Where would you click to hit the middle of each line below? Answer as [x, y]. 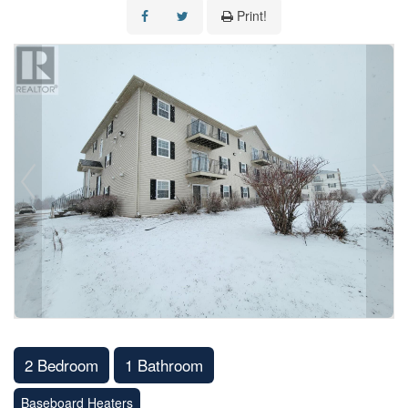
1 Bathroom [164, 365]
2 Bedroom [61, 365]
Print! [252, 15]
